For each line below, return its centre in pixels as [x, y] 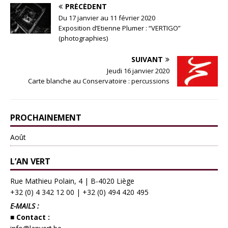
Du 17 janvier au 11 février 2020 [107, 18]
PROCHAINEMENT [46, 117]
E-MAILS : [25, 206]
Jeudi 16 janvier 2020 [138, 70]
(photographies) [83, 38]
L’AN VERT [30, 161]
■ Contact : [30, 217]
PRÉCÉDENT [86, 6]
